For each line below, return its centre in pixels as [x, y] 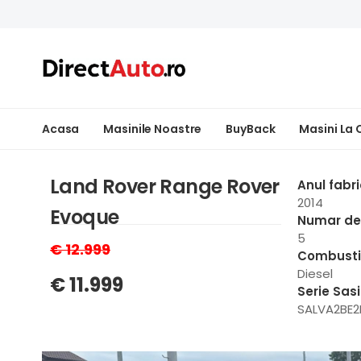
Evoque [85, 217]
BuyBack [251, 129]
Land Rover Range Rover [165, 187]
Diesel [315, 274]
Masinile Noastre [153, 129]
